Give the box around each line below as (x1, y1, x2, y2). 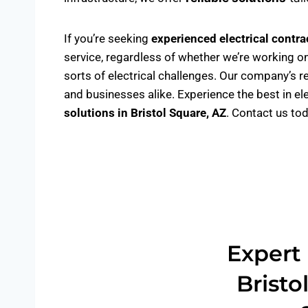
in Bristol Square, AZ (118, 106, 226, 120)
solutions (64, 106, 118, 120)
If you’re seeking (64, 32, 151, 45)
